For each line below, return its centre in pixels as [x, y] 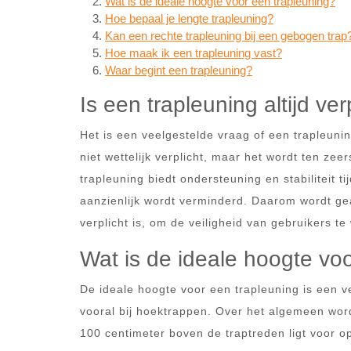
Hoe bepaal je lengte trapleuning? [189, 18]
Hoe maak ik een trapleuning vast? [194, 53]
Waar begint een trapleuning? [179, 70]
